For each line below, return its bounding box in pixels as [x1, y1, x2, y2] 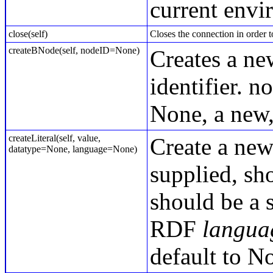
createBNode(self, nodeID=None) [9, 45, 140, 55]
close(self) [9, 29, 48, 39]
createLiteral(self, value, [9, 133, 101, 143]
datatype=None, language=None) [9, 144, 137, 154]
